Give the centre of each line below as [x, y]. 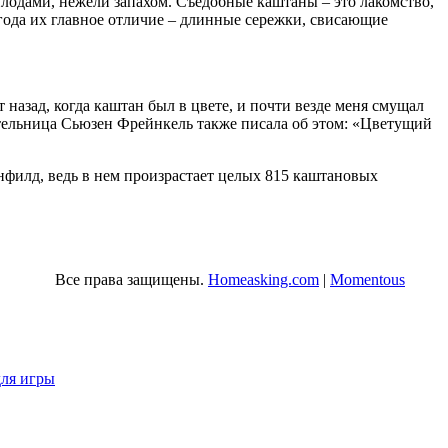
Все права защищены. [131, 280]
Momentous [367, 280]
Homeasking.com [263, 280]
